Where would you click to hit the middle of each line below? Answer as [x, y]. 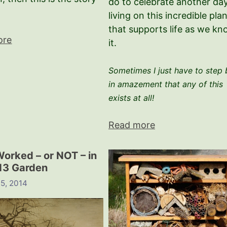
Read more [131, 125]
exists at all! [131, 98]
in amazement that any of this [165, 84]
